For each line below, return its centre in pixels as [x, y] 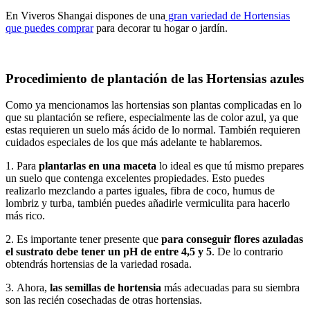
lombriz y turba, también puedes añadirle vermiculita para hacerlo [148, 203]
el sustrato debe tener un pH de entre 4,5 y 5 [109, 252]
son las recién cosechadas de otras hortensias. [104, 300]
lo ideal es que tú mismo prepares [230, 166]
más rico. [25, 216]
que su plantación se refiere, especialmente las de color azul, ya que [152, 118]
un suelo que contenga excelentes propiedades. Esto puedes [135, 179]
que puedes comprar [49, 28]
